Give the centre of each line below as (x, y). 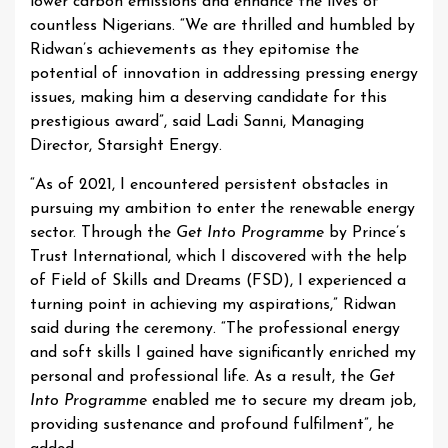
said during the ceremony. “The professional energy (215, 328)
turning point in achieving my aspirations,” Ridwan (213, 304)
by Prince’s (365, 232)
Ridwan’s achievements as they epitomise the (194, 50)
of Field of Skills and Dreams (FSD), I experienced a (218, 280)
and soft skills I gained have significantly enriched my (223, 352)
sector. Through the (103, 232)
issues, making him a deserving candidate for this (208, 98)
